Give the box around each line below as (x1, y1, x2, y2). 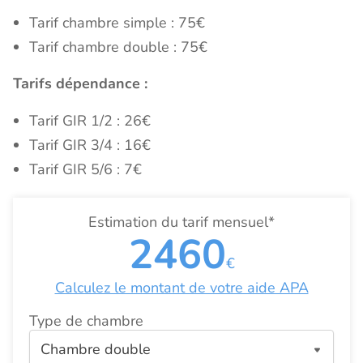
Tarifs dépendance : (13, 74, 147, 94)
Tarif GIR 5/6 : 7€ (29, 160, 142, 180)
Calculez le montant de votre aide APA (54, 278, 309, 298)
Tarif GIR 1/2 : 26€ (29, 111, 151, 131)
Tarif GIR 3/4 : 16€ (29, 135, 151, 156)
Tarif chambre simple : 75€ (29, 13, 205, 33)
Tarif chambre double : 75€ (29, 37, 207, 58)
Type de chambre (29, 311, 143, 331)
